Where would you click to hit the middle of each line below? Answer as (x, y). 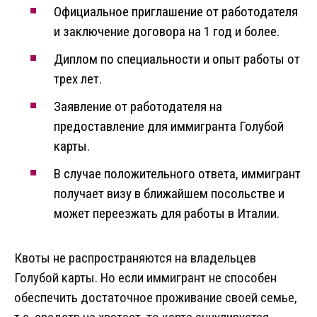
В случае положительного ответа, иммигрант (177, 174)
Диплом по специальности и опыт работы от (177, 59)
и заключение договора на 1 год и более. (167, 32)
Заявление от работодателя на (138, 107)
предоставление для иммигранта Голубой (169, 127)
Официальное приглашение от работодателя (176, 12)
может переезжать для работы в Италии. (167, 214)
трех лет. (78, 79)
